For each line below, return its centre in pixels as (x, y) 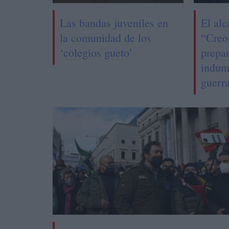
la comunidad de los (106, 37)
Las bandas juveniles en (114, 22)
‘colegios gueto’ (96, 52)
